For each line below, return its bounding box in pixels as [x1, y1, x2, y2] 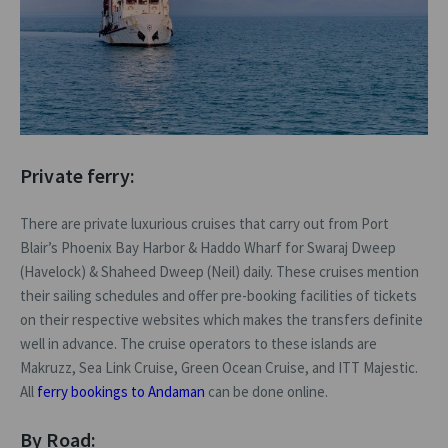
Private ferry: [20, 163, 135, 189]
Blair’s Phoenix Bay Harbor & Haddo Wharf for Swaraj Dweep [20, 238, 396, 258]
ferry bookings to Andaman [37, 382, 205, 402]
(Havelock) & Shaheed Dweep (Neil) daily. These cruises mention [20, 262, 419, 282]
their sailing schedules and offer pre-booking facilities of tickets [20, 286, 417, 306]
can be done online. [205, 382, 328, 402]
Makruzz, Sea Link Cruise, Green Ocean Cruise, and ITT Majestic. [20, 358, 418, 378]
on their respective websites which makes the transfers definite [20, 310, 423, 330]
